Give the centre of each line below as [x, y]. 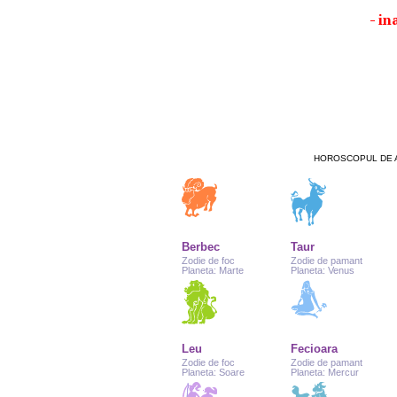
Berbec [201, 247]
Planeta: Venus [322, 271]
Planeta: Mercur [324, 373]
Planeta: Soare [213, 373]
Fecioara [314, 349]
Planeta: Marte [213, 271]
